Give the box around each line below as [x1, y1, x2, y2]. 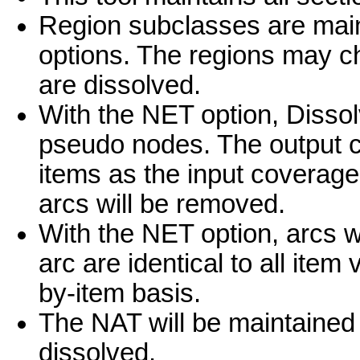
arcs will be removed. [39, 190, 285, 219]
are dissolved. [39, 71, 201, 100]
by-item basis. [39, 279, 201, 309]
